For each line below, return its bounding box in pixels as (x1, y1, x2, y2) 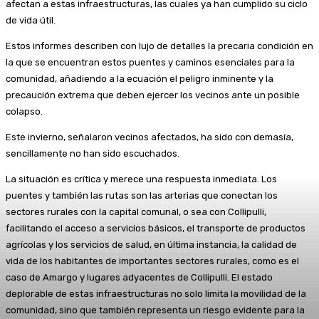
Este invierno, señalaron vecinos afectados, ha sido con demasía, (6, 131, 293, 142)
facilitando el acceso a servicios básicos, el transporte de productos (6, 222, 305, 234)
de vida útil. (6, 14, 56, 26)
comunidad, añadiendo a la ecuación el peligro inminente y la (6, 73, 273, 84)
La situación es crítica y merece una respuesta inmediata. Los (6, 173, 277, 184)
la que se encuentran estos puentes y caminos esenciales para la (6, 56, 295, 68)
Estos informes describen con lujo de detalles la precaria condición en (6, 40, 313, 51)
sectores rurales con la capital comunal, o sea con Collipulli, (6, 206, 271, 217)
